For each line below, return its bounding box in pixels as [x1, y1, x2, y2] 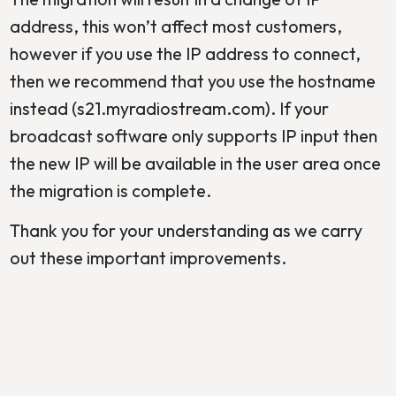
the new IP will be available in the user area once [9, 151, 381, 174]
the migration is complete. [9, 179, 211, 202]
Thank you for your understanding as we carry [9, 218, 362, 241]
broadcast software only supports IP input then [9, 124, 377, 147]
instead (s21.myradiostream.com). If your [9, 96, 329, 119]
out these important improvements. [9, 246, 286, 269]
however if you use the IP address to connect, [9, 42, 361, 65]
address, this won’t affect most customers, [9, 14, 342, 37]
